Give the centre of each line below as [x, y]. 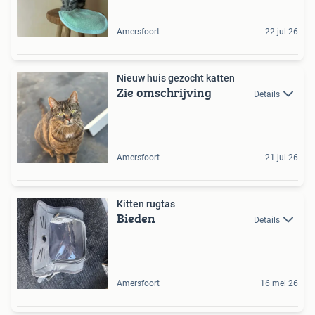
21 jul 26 [282, 157]
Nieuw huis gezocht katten [176, 78]
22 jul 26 [282, 31]
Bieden [136, 218]
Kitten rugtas [146, 204]
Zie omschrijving [164, 92]
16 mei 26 [279, 283]
